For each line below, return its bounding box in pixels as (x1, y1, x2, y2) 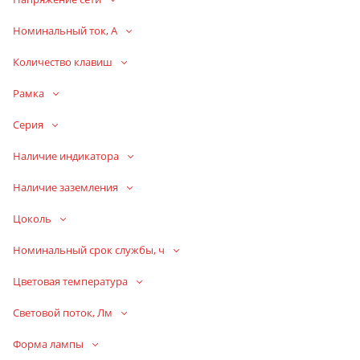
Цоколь (13, 211, 51, 226)
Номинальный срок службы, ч (13, 242, 165, 257)
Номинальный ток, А (13, 22, 117, 38)
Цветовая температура (13, 273, 128, 288)
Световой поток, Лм (13, 305, 112, 320)
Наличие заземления (13, 179, 118, 194)
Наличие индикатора (13, 148, 119, 163)
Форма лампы (13, 336, 84, 351)
